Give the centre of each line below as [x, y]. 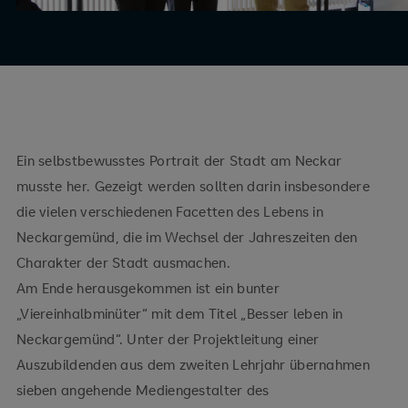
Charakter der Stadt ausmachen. [123, 262]
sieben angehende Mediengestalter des [143, 389]
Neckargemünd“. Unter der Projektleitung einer [168, 338]
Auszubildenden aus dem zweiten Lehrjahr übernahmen [193, 364]
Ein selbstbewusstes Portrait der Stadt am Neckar [179, 160]
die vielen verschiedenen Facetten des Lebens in [170, 211]
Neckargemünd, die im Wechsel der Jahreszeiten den [187, 236]
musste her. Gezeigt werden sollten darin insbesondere [193, 185]
